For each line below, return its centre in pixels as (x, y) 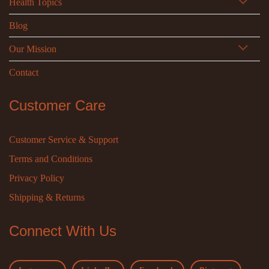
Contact (24, 72)
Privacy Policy (37, 178)
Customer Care (57, 105)
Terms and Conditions (51, 159)
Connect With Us (63, 231)
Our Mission (33, 49)
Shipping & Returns (47, 197)
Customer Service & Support (64, 139)
